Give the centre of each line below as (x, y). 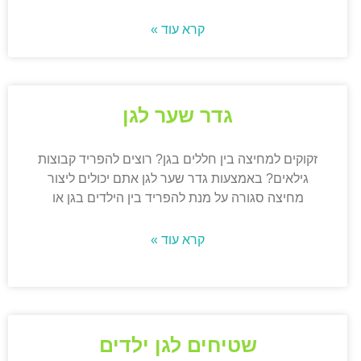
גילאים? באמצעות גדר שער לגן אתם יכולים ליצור (178, 179)
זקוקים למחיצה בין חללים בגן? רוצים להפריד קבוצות (178, 160)
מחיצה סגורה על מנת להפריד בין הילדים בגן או (178, 198)
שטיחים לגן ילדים (178, 345)
